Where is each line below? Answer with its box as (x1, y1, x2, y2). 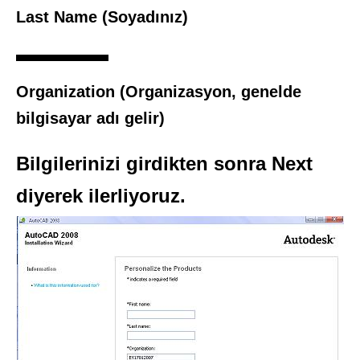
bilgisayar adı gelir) (16, 109, 165, 128)
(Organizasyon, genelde (120, 83, 301, 101)
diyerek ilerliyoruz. (16, 185, 186, 207)
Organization (16, 83, 120, 101)
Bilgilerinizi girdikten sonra (16, 153, 272, 175)
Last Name (16, 8, 102, 27)
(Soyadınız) (102, 8, 188, 27)
